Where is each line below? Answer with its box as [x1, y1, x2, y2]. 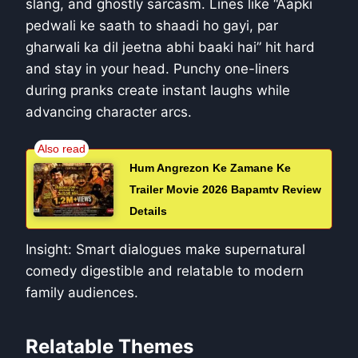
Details [129, 205, 167, 218]
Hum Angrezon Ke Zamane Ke [129, 161, 291, 175]
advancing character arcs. [26, 104, 192, 121]
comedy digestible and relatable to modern [26, 263, 304, 280]
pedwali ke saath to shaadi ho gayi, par [26, 18, 278, 34]
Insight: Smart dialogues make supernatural [26, 241, 305, 258]
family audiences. [26, 284, 138, 301]
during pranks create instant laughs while [26, 82, 290, 99]
